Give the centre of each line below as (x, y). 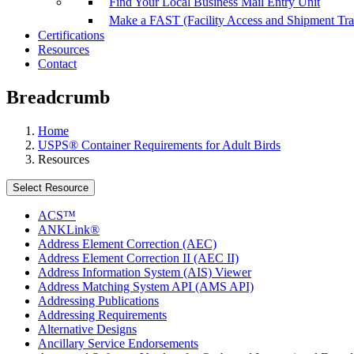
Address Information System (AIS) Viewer (145, 273)
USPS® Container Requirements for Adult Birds (159, 145)
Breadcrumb (58, 98)
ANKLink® (69, 230)
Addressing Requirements (102, 315)
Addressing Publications (98, 301)
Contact (57, 64)
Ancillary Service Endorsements (118, 344)
